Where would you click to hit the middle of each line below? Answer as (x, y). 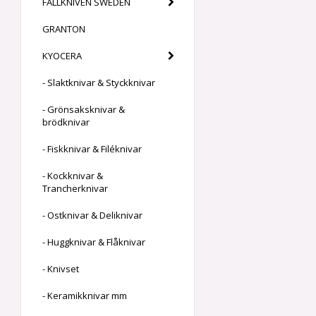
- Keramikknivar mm (85, 296)
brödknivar (66, 122)
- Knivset (61, 269)
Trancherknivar (75, 189)
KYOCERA (62, 56)
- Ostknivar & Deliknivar (92, 215)
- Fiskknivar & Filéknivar (92, 149)
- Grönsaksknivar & (84, 110)
